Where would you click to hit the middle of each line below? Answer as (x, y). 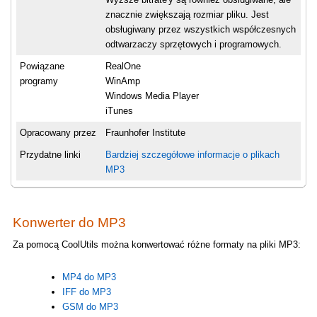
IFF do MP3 (86, 292)
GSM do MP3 (90, 307)
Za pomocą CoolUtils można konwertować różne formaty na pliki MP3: (156, 245)
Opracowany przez (58, 133)
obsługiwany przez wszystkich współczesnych (201, 30)
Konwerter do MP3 (69, 223)
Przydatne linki (50, 155)
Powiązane (42, 67)
